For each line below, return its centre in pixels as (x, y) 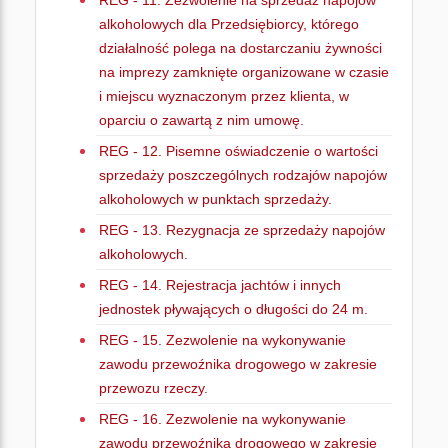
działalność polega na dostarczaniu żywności (240, 48)
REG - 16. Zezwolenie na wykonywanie (222, 419)
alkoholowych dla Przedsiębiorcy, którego (229, 24)
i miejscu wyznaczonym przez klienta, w (224, 96)
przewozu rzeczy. (153, 388)
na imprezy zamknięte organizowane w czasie (244, 72)
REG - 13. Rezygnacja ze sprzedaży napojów (242, 230)
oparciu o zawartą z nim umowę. (201, 120)
